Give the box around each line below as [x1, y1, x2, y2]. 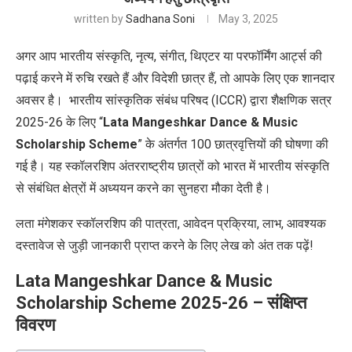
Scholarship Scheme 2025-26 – [16, 293, 267, 313]
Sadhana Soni [126, 13, 195, 26]
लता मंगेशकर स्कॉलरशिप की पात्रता [16, 216, 178, 232]
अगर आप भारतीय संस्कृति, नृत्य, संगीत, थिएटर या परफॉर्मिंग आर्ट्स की [16, 49, 322, 64]
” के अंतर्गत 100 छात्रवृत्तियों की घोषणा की [137, 137, 328, 152]
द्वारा [250, 93, 268, 108]
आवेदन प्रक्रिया [183, 216, 257, 232]
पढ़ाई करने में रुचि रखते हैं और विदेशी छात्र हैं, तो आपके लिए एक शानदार [16, 71, 335, 86]
